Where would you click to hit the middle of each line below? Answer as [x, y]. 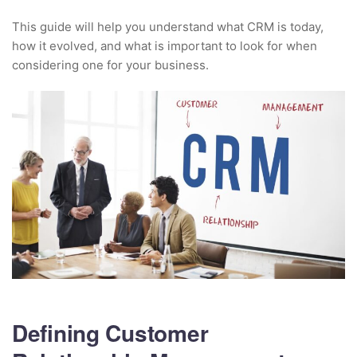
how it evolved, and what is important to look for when [165, 46]
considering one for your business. [110, 65]
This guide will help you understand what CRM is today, [168, 27]
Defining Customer [110, 333]
